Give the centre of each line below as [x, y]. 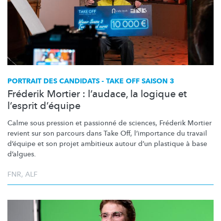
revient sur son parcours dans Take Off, [71, 133]
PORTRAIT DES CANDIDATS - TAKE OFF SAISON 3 [91, 81]
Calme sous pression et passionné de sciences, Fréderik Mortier [110, 123]
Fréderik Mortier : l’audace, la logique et [97, 94]
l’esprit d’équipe [44, 106]
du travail [191, 133]
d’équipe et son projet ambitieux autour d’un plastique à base [107, 144]
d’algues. [22, 154]
